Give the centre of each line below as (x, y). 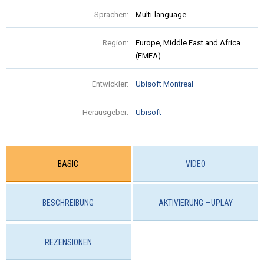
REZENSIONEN (68, 242)
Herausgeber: (105, 112)
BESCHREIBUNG (68, 203)
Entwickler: (110, 84)
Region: (115, 42)
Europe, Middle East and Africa (188, 42)
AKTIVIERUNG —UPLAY (196, 203)
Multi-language (161, 14)
